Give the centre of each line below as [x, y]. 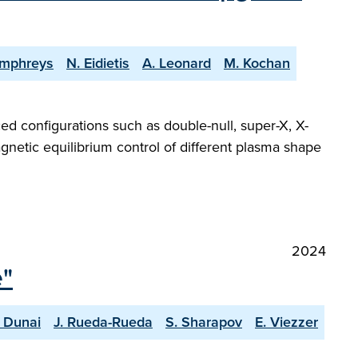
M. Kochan [257, 63]
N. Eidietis [98, 63]
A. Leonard [177, 63]
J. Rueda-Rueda [103, 322]
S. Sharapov [204, 322]
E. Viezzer [286, 322]
